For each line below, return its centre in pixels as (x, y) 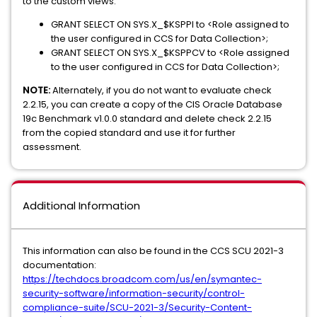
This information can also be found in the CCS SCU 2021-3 (153, 251)
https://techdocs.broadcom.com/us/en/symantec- (142, 279)
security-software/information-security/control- (134, 293)
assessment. (52, 147)
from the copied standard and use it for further (129, 133)
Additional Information (81, 206)
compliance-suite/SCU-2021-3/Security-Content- (137, 307)
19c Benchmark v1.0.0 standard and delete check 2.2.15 (147, 119)
